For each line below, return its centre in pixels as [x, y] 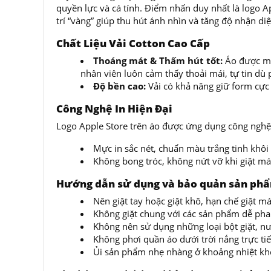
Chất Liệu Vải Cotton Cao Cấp [133, 43]
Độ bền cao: [119, 86]
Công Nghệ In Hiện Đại [114, 109]
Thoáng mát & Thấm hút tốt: [158, 60]
